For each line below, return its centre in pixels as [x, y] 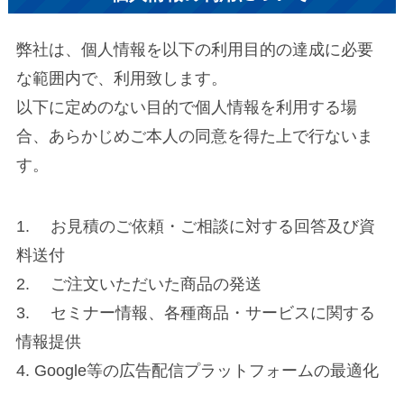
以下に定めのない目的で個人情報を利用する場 [186, 108]
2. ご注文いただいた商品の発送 [138, 284]
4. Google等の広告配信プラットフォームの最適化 [197, 370]
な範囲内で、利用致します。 [121, 79]
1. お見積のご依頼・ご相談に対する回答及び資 [195, 226]
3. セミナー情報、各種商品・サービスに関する [195, 312]
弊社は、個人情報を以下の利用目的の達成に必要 [194, 50]
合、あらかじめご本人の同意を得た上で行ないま [194, 137]
